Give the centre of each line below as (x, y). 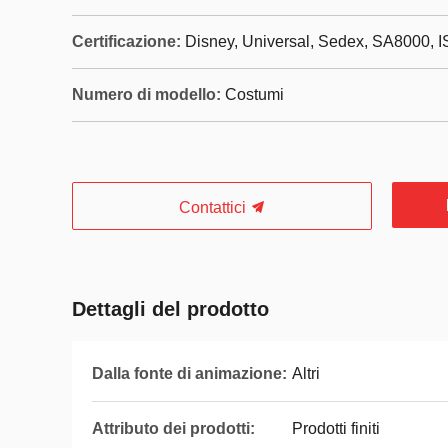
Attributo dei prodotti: (173, 428)
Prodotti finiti (336, 428)
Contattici (214, 207)
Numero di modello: (146, 94)
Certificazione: (126, 41)
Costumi (254, 94)
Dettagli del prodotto (170, 309)
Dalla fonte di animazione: (189, 373)
